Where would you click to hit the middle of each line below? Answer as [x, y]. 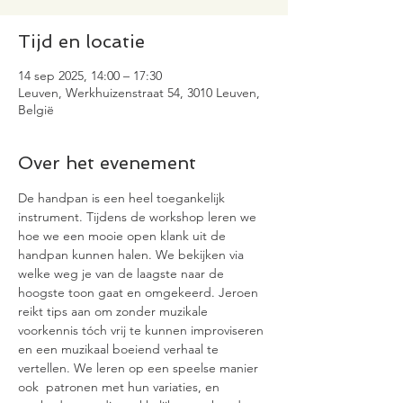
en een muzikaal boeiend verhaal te [120, 349]
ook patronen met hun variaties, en [121, 387]
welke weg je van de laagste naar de [123, 273]
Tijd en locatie [81, 41]
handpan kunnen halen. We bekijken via [133, 255]
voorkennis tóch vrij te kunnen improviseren [143, 330]
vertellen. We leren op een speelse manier [140, 368]
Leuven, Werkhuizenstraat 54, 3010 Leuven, [139, 93]
